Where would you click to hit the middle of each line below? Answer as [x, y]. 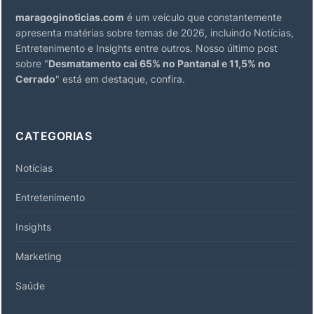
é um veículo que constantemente [203, 17]
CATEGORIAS [54, 136]
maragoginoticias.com [70, 17]
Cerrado [35, 78]
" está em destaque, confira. [120, 78]
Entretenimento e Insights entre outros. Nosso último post [146, 48]
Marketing [39, 256]
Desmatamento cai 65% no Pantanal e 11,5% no [159, 63]
